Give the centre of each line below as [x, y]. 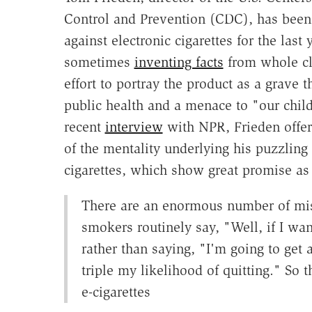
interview [134, 127]
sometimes [99, 62]
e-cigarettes [116, 292]
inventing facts [179, 62]
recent [84, 127]
